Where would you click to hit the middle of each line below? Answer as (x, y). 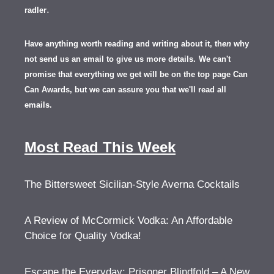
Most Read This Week (100, 147)
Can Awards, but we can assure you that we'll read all (125, 89)
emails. (38, 105)
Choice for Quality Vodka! (83, 235)
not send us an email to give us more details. (110, 59)
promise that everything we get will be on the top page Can (136, 74)
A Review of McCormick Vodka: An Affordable (128, 220)
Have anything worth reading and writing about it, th (123, 43)
